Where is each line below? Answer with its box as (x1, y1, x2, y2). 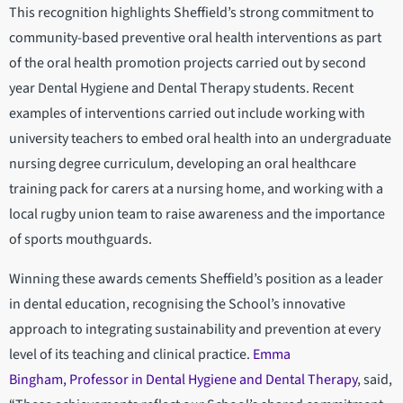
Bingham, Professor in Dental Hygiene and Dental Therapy (9, 370, 357, 390)
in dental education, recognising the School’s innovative (9, 294, 345, 315)
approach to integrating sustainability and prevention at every (9, 319, 381, 340)
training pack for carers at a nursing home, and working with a (9, 179, 383, 200)
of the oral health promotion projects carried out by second (9, 53, 366, 74)
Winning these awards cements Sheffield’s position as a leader (9, 269, 383, 290)
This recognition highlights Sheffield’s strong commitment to (9, 3, 374, 23)
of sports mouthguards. (9, 229, 152, 250)
